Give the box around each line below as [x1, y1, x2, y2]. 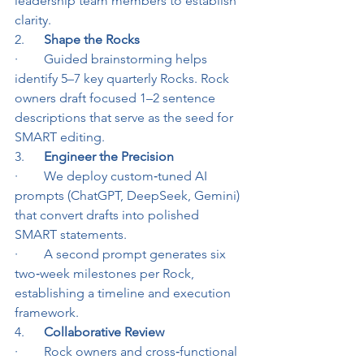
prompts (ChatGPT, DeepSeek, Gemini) [15, 188, 243, 203]
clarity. [15, 12, 51, 28]
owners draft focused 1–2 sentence [15, 90, 219, 106]
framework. [15, 305, 79, 320]
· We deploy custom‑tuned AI [15, 168, 210, 184]
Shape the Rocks [44, 32, 140, 47]
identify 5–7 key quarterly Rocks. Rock [15, 71, 232, 86]
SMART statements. [15, 227, 127, 242]
